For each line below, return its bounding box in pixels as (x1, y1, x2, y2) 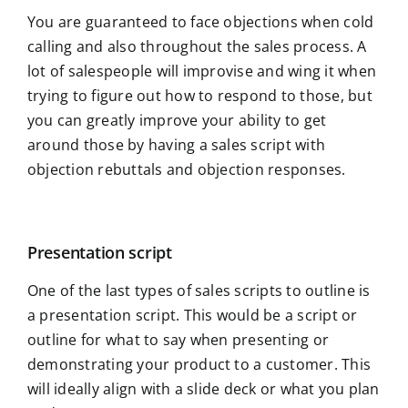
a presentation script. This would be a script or (27, 304, 358, 325)
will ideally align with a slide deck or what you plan (27, 378, 380, 399)
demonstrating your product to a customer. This (27, 353, 372, 374)
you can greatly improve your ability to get (27, 109, 327, 130)
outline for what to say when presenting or (27, 329, 330, 350)
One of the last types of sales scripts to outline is (27, 280, 371, 301)
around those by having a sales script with (27, 134, 326, 155)
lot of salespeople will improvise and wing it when (27, 60, 376, 81)
